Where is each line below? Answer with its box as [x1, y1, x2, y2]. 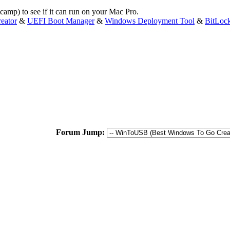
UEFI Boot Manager [27, 16, 94, 25]
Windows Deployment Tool [105, 16, 195, 25]
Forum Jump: [56, 127, 105, 137]
